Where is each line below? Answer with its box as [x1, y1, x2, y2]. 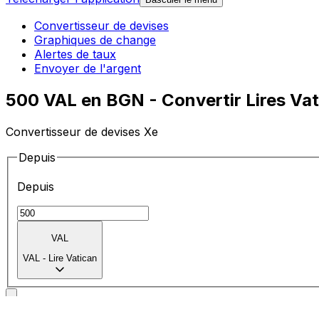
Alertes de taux [34, 47, 116, 62]
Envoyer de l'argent [34, 61, 141, 76]
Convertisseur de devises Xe [6, 124, 158, 139]
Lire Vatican [48, 253, 97, 264]
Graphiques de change [34, 33, 156, 48]
